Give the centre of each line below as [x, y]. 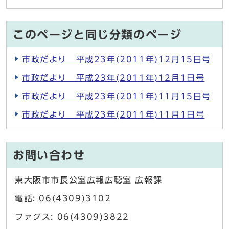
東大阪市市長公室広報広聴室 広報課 [89, 180]
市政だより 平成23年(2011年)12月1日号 [113, 78]
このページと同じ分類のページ [97, 35]
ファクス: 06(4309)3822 [72, 217]
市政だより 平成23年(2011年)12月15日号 [117, 60]
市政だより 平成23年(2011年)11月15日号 [117, 96]
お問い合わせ [49, 156]
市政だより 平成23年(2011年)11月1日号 [113, 115]
